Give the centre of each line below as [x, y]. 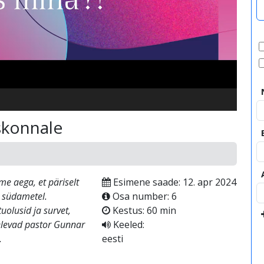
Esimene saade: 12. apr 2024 [173, 182]
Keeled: [127, 225]
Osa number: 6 [143, 196]
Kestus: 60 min [143, 210]
